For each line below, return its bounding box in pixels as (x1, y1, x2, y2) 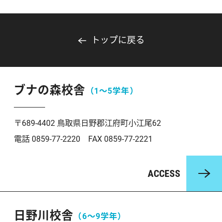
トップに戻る (91, 34, 145, 45)
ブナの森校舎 (13, 83, 86, 98)
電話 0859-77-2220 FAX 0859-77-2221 (13, 134, 153, 144)
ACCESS (148, 167, 181, 179)
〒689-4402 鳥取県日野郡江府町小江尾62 (13, 118, 161, 128)
